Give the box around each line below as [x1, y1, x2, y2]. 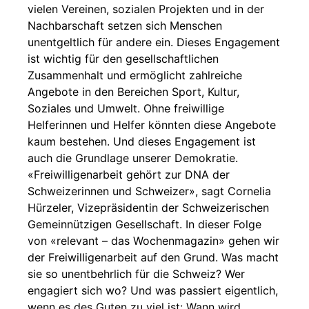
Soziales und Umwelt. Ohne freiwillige [28, 101, 224, 115]
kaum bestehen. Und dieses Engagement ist [28, 134, 256, 148]
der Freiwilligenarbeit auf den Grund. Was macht [28, 250, 279, 264]
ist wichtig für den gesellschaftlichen [28, 52, 219, 66]
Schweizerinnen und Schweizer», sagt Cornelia [28, 184, 271, 198]
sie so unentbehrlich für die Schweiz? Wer [28, 267, 245, 281]
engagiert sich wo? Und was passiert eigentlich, [28, 283, 278, 297]
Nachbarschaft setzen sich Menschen [28, 19, 222, 32]
